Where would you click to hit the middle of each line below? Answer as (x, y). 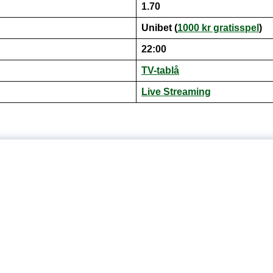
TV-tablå (160, 71)
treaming (190, 92)
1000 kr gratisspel (218, 28)
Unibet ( (159, 28)
